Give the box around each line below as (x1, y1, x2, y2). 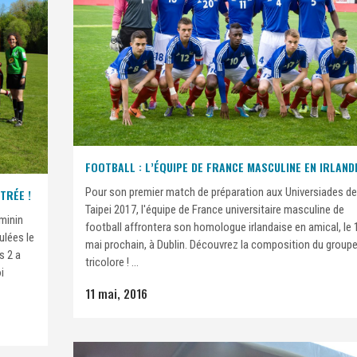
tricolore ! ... (85, 254, 139, 269)
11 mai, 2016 (85, 284, 147, 302)
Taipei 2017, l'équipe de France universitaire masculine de (85, 202, 344, 217)
